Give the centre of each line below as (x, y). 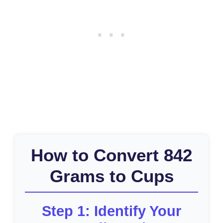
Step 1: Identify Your (111, 211)
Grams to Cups (111, 176)
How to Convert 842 (111, 155)
